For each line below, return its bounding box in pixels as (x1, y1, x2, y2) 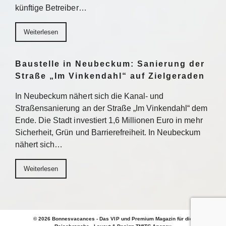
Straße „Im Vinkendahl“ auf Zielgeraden (15, 72, 205, 80)
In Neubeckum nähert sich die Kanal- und (15, 92, 164, 100)
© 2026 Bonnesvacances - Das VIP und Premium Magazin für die (33, 216, 193, 221)
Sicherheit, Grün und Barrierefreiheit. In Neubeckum (15, 128, 201, 137)
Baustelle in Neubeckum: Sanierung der (15, 60, 205, 68)
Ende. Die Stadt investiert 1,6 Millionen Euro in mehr (15, 116, 203, 125)
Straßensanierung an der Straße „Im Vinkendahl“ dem (15, 104, 208, 112)
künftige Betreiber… (15, 4, 87, 12)
